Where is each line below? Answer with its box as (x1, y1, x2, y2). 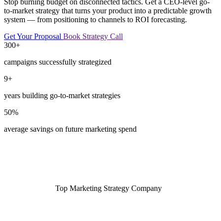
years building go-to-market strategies (4, 91, 120, 100)
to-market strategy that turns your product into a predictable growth (4, 6, 212, 15)
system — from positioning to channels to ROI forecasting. (4, 15, 187, 24)
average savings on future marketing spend (4, 124, 137, 133)
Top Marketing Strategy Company (55, 184, 162, 192)
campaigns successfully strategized (4, 57, 111, 66)
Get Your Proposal (4, 32, 63, 40)
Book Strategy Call (63, 32, 123, 40)
